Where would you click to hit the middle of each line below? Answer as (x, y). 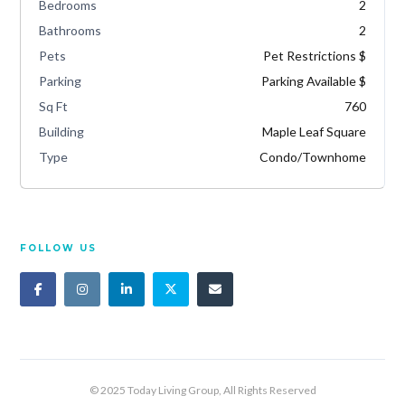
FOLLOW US (59, 248)
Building (62, 131)
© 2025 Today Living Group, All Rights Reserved (202, 390)
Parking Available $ (313, 80)
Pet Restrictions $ (314, 55)
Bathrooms (71, 30)
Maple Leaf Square (314, 131)
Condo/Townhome (312, 156)
